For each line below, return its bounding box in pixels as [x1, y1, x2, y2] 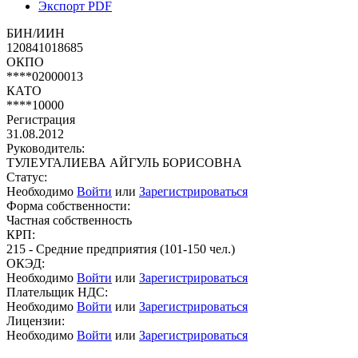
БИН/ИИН [6, 26, 65, 40]
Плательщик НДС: [6, 284, 108, 299]
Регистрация [6, 112, 75, 126]
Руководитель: [6, 141, 85, 155]
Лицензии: [6, 313, 65, 328]
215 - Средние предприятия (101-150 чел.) [6, 241, 235, 256]
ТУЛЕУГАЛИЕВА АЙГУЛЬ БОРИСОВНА [6, 155, 242, 169]
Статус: [6, 169, 47, 184]
